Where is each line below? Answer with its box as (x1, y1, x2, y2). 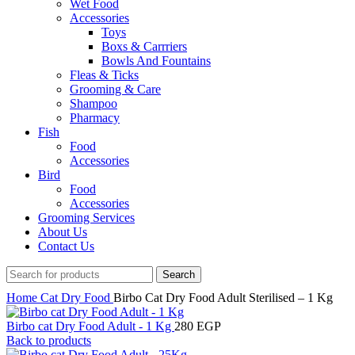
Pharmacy (70, 110, 120, 124)
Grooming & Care (70, 82, 161, 96)
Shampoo (70, 96, 117, 110)
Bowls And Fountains (101, 53, 211, 67)
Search (162, 268, 195, 281)
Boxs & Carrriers (101, 39, 187, 53)
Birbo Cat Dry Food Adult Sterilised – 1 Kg (113, 290, 333, 304)
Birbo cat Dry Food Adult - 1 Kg (6, 319, 174, 333)
